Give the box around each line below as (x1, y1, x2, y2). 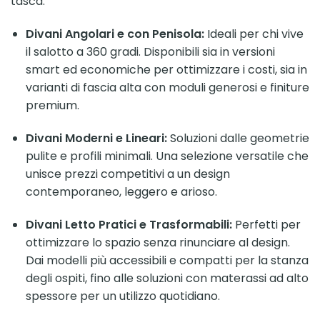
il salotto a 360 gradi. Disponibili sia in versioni (25, 44, 275, 61)
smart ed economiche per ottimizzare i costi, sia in (25, 61, 307, 79)
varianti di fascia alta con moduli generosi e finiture (25, 79, 309, 96)
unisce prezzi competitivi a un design (25, 165, 230, 182)
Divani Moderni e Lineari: (25, 129, 167, 146)
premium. (25, 97, 79, 114)
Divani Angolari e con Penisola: (25, 26, 204, 43)
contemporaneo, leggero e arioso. (25, 183, 217, 200)
